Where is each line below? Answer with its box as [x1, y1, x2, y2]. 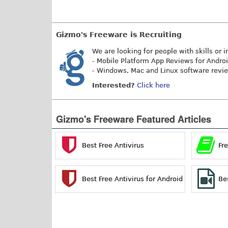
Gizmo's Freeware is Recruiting [56, 31, 182, 39]
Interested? [92, 81, 135, 90]
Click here [137, 81, 170, 90]
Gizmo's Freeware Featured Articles [56, 112, 211, 126]
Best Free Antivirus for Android [82, 175, 183, 183]
